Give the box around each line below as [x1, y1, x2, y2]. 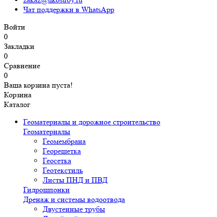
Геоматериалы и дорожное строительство [23, 117, 160, 126]
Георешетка [43, 146, 81, 155]
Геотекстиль [43, 166, 83, 175]
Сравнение [4, 61, 40, 70]
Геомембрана [43, 137, 86, 146]
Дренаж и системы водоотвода [23, 195, 125, 204]
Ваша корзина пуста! [4, 80, 73, 90]
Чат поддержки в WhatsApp [23, 5, 114, 14]
